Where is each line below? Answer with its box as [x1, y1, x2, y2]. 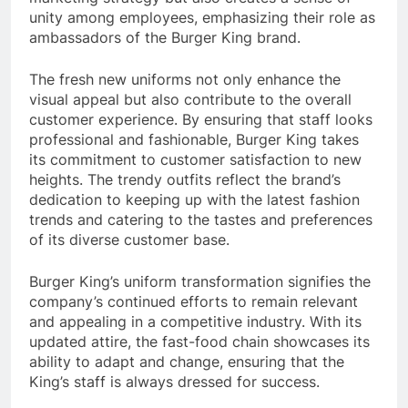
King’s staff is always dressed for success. [29, 372, 320, 391]
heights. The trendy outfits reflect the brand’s [29, 169, 341, 189]
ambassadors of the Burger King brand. [29, 27, 301, 46]
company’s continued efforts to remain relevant [29, 291, 358, 311]
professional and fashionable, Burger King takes [29, 129, 359, 148]
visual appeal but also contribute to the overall [29, 89, 352, 108]
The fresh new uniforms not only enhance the [29, 69, 341, 88]
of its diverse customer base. [29, 229, 229, 249]
